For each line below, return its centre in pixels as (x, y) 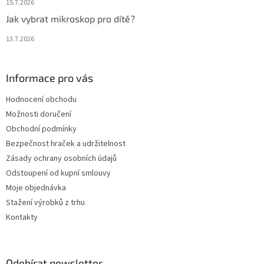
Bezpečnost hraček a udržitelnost (66, 144)
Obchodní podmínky (41, 129)
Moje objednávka (36, 188)
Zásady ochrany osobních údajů (61, 159)
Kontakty (22, 218)
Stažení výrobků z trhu (45, 203)
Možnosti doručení (39, 115)
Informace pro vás (49, 78)
